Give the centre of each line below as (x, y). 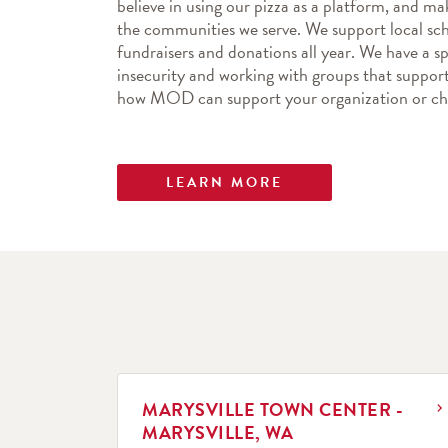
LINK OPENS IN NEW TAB (221, 379)
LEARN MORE (224, 182)
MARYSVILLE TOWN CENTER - (272, 409)
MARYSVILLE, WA (217, 432)
